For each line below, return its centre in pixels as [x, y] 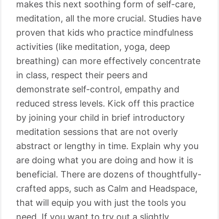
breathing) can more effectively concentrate [108, 61]
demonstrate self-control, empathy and [98, 89]
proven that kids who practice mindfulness [105, 33]
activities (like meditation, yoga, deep [93, 47]
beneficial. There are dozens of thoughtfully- [109, 174]
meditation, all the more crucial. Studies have [109, 18]
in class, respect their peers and [82, 75]
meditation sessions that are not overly [97, 132]
